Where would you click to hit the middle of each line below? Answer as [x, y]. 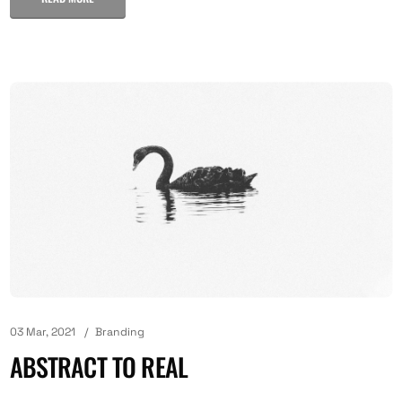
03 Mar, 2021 [42, 332]
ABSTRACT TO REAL [99, 367]
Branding [119, 332]
